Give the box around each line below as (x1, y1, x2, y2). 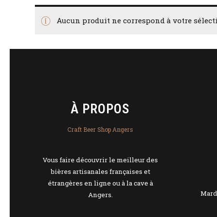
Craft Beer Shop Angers (67, 125, 133, 133)
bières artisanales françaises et (50, 167, 150, 176)
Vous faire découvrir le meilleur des (43, 155, 158, 165)
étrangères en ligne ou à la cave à (47, 179, 153, 188)
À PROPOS (71, 101, 130, 117)
